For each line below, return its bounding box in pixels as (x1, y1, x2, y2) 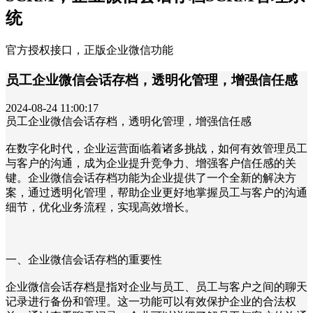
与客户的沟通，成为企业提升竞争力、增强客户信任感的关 (6, 157, 296, 170)
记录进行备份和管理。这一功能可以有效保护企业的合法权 (6, 296, 296, 308)
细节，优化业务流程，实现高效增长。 (6, 201, 196, 214)
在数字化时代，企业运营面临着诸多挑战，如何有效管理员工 (6, 143, 307, 155)
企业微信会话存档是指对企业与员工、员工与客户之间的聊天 (6, 281, 307, 293)
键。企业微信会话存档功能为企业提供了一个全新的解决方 (6, 172, 296, 184)
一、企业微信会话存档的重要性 (6, 254, 162, 266)
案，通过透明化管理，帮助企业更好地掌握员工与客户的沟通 (6, 187, 307, 199)
